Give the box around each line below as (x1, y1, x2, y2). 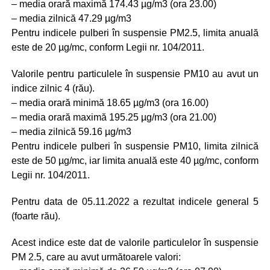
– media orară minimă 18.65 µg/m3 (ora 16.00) (11, 97, 209, 108)
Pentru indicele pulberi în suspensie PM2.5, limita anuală (11, 27, 259, 38)
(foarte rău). (11, 210, 60, 221)
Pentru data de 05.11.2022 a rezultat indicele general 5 (11, 196, 259, 207)
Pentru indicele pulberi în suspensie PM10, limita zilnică (11, 140, 259, 151)
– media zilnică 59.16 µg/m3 (11, 126, 131, 137)
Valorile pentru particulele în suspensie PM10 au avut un (11, 68, 259, 79)
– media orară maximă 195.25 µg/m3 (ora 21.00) (11, 111, 216, 122)
